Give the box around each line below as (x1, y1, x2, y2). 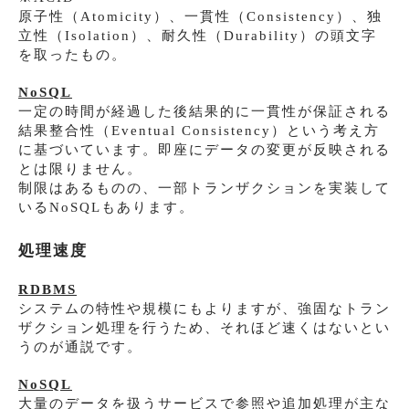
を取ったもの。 (18, 47, 127, 62)
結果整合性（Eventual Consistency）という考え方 (18, 122, 380, 138)
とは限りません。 (18, 161, 142, 176)
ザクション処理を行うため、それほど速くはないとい (18, 320, 391, 335)
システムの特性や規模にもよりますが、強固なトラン (18, 300, 391, 316)
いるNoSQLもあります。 (18, 199, 194, 215)
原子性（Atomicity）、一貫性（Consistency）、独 (18, 8, 383, 24)
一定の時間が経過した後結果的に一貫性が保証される (18, 103, 391, 119)
